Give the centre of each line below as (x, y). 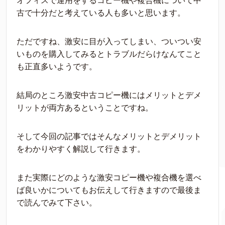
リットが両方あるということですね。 (85, 108)
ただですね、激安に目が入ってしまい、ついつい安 (109, 41)
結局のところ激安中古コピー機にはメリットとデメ (109, 95)
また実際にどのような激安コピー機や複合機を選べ (109, 178)
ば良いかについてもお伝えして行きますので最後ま (109, 190)
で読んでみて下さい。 (57, 203)
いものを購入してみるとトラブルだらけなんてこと (109, 54)
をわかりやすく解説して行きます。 (81, 149)
